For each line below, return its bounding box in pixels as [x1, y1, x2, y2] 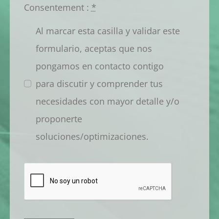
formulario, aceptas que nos [35, 43, 152, 55]
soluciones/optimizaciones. [35, 131, 149, 143]
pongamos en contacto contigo [35, 60, 164, 72]
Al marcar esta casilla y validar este [35, 25, 180, 37]
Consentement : [23, 1, 91, 14]
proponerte [35, 113, 82, 125]
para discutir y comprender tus [35, 78, 163, 90]
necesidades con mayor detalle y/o [35, 95, 179, 108]
